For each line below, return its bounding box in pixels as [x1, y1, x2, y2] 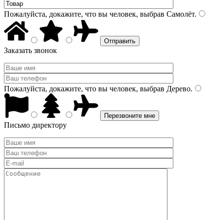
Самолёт [165, 10, 194, 18]
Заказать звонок [4, 46, 57, 55]
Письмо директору [4, 121, 67, 129]
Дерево [165, 84, 191, 93]
